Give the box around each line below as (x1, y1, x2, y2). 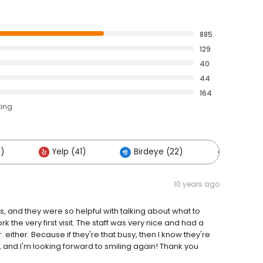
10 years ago (174, 179, 220, 190)
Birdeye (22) (134, 146, 183, 158)
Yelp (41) (52, 146, 86, 158)
